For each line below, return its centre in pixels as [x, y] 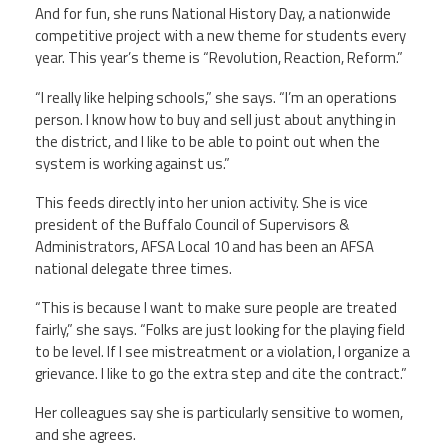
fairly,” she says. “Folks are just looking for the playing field [220, 329]
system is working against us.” [132, 163]
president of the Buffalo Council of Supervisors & [192, 224]
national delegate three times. [133, 268]
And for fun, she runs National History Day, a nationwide [213, 14]
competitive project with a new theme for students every [220, 36]
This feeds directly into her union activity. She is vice [201, 202]
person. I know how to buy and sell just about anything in [215, 119]
